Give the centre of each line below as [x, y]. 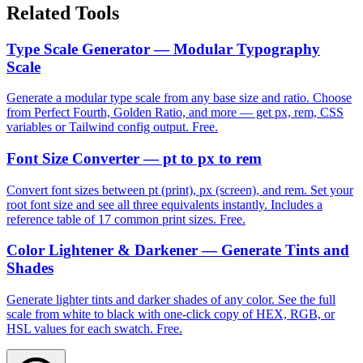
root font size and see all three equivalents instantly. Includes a [164, 204]
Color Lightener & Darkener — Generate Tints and [178, 250]
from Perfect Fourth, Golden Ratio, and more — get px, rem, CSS [175, 113]
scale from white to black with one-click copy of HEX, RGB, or [171, 314]
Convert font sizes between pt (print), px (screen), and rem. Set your [180, 190]
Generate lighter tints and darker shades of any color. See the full [171, 300]
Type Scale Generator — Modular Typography [163, 49]
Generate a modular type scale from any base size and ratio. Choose [179, 98]
